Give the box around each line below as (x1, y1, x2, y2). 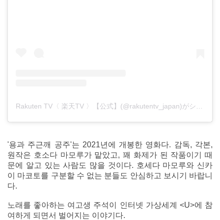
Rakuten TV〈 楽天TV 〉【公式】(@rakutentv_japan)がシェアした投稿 (196, 102, 203, 110)
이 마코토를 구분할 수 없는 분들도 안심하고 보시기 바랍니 (7, 171, 213, 180)
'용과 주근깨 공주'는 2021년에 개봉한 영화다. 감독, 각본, (7, 140, 213, 149)
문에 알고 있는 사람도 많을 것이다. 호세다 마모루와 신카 (7, 161, 213, 170)
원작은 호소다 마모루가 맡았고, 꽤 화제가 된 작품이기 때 (7, 151, 213, 160)
